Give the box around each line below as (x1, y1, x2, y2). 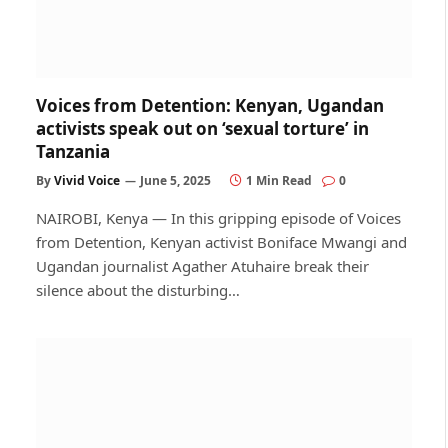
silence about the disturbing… (36, 280, 240, 300)
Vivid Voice (54, 172, 120, 189)
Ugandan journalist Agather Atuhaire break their (36, 256, 369, 276)
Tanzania (36, 140, 110, 163)
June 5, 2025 (140, 172, 211, 189)
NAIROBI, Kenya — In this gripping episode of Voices (36, 208, 401, 228)
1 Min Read (246, 172, 312, 189)
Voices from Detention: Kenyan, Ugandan (36, 94, 384, 117)
